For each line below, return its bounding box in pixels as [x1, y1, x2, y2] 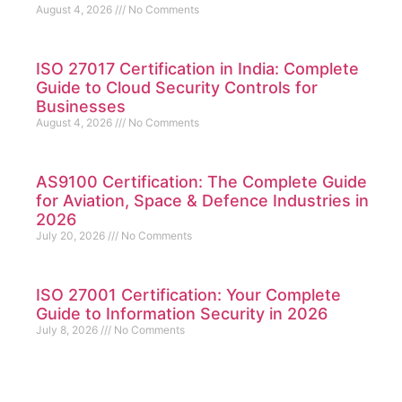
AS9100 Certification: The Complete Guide [36, 172, 367, 192]
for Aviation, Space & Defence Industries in [36, 191, 369, 211]
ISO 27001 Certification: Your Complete [36, 285, 341, 305]
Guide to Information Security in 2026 [36, 304, 328, 324]
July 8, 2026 [36, 323, 100, 337]
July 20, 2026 [36, 229, 108, 243]
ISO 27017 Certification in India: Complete [36, 59, 359, 79]
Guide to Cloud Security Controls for [36, 78, 318, 98]
